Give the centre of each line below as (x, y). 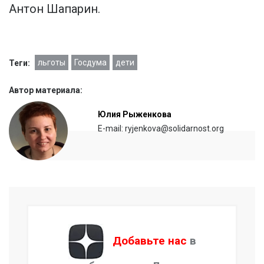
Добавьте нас (149, 240)
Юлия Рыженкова (135, 114)
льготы (52, 62)
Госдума (90, 62)
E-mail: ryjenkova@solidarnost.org (161, 128)
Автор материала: (46, 90)
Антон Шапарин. (55, 9)
